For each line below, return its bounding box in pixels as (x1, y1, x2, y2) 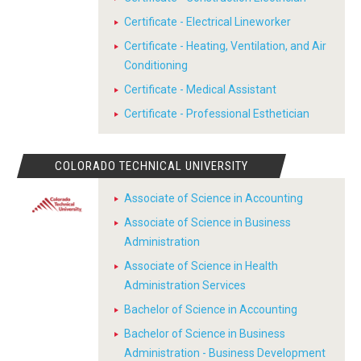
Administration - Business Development (124, 346, 326, 359)
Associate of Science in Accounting (124, 192, 303, 205)
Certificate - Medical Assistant (124, 83, 276, 96)
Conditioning (124, 59, 188, 72)
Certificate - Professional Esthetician (124, 107, 309, 120)
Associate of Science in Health (124, 259, 278, 272)
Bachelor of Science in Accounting (124, 303, 297, 316)
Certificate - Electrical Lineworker (124, 15, 291, 28)
